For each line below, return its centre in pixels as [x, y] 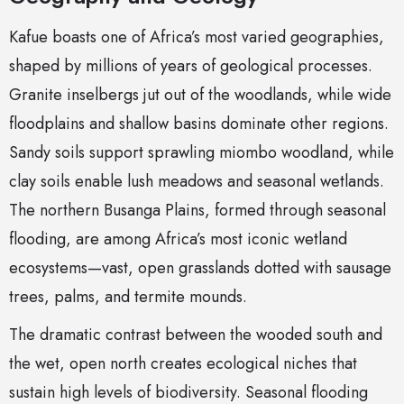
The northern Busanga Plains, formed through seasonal [197, 211]
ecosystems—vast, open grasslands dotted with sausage [200, 268]
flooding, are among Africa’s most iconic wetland [178, 239]
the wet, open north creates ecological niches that [183, 364]
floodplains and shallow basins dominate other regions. [199, 124]
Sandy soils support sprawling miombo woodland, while [202, 153]
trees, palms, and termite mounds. [128, 297]
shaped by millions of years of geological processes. [191, 66]
